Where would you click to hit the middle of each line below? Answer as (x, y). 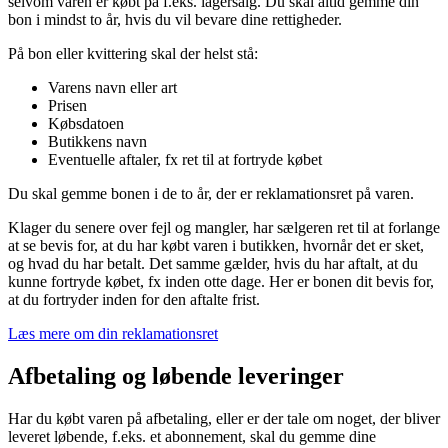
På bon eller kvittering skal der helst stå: (133, 53)
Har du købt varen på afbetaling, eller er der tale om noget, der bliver (224, 418)
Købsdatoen (86, 123)
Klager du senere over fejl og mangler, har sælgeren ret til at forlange (224, 227)
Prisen (67, 105)
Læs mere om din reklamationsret (113, 333)
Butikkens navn (97, 141)
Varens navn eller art (112, 87)
